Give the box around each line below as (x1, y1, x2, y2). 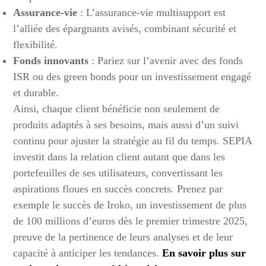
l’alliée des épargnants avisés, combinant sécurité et (13, 23, 237, 35)
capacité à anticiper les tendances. (13, 247, 163, 259)
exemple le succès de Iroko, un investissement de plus (13, 199, 247, 211)
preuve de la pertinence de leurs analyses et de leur (13, 231, 233, 243)
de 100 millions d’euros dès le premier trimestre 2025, (13, 215, 248, 227)
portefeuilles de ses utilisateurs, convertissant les (13, 167, 223, 179)
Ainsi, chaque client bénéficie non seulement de (13, 103, 220, 115)
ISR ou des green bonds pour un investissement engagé (13, 71, 252, 83)
